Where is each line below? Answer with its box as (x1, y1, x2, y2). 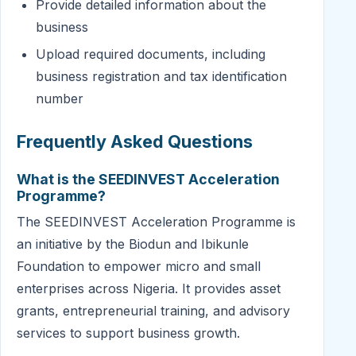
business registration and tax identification (36, 68, 287, 84)
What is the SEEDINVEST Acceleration (17, 170, 280, 188)
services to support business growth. (17, 324, 240, 341)
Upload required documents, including (36, 45, 265, 62)
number (36, 90, 83, 106)
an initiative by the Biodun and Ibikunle (17, 235, 249, 252)
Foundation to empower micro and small (17, 257, 261, 274)
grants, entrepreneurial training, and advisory (17, 302, 290, 319)
